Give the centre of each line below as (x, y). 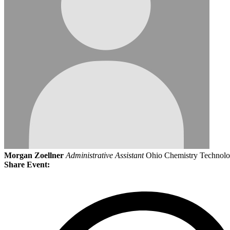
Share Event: (27, 165)
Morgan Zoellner (34, 156)
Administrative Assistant (105, 156)
